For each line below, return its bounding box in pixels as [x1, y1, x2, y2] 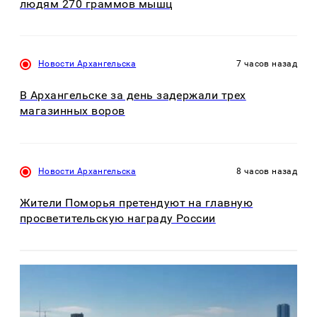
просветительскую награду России [20, 211, 216, 225]
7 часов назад [236, 59, 297, 69]
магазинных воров [20, 104, 125, 118]
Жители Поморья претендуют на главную [20, 195, 253, 209]
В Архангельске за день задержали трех [20, 88, 246, 103]
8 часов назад [236, 166, 297, 176]
